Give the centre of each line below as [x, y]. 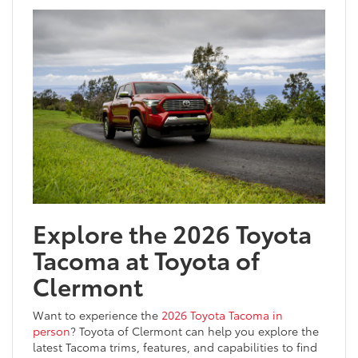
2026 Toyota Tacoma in [222, 315]
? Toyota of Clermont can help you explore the [195, 331]
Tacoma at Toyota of [146, 260]
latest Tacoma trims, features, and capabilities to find [175, 347]
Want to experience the [97, 315]
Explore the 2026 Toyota [172, 233]
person [52, 331]
